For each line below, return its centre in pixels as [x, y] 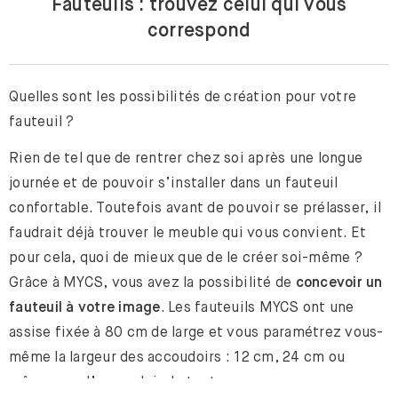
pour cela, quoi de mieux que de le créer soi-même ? [186, 257]
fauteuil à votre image [85, 307]
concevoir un [339, 282]
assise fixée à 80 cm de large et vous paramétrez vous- [196, 332]
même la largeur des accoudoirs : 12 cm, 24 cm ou [177, 357]
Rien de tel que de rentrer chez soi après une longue [186, 158]
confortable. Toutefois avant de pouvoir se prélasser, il [195, 207]
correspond [199, 30]
